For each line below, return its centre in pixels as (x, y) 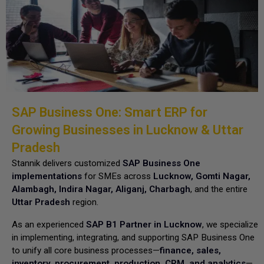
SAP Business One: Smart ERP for (110, 112)
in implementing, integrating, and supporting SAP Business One (133, 237)
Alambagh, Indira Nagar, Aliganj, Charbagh (101, 189)
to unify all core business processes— (86, 250)
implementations (47, 176)
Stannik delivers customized (67, 163)
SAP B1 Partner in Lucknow (144, 225)
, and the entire (219, 189)
